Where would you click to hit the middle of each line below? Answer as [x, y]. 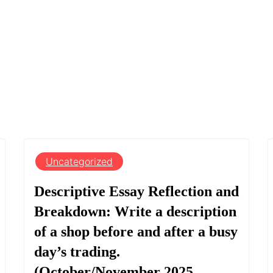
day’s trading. [77, 251]
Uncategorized [79, 161]
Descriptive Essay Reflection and [136, 191]
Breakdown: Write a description [135, 211]
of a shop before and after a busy [136, 231]
